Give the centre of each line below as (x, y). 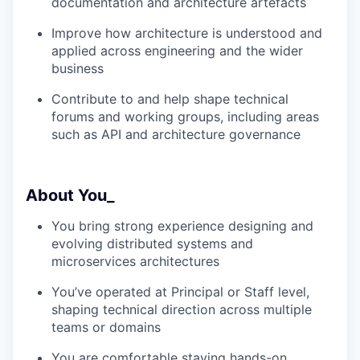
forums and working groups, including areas (185, 116)
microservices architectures (135, 261)
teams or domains (106, 327)
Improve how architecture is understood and (187, 33)
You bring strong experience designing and (182, 225)
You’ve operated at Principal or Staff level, (180, 291)
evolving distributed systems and (152, 243)
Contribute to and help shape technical (170, 98)
